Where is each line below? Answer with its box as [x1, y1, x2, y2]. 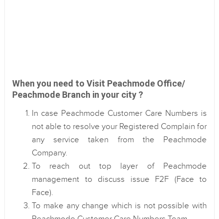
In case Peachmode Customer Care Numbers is [32, 109, 207, 118]
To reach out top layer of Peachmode [32, 161, 207, 171]
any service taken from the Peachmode [32, 135, 207, 145]
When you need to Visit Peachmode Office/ [12, 78, 185, 88]
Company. [32, 148, 67, 158]
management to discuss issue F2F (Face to [32, 175, 207, 184]
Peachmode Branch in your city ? [12, 89, 143, 100]
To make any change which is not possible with [32, 201, 207, 211]
